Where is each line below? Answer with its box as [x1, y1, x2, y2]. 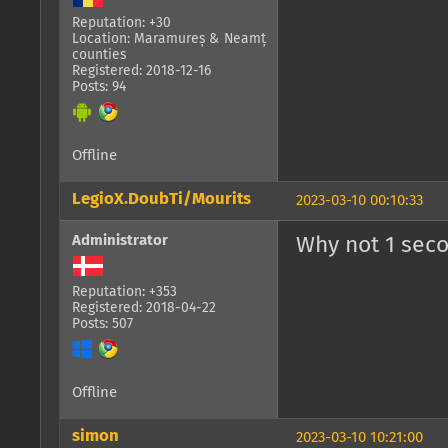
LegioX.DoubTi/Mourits [72, 190, 251, 208]
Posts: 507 [72, 317, 133, 332]
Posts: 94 [72, 80, 126, 95]
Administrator [72, 233, 168, 249]
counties [72, 48, 126, 63]
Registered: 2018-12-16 [72, 64, 211, 79]
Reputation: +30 [72, 16, 171, 31]
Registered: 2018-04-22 [72, 301, 216, 316]
